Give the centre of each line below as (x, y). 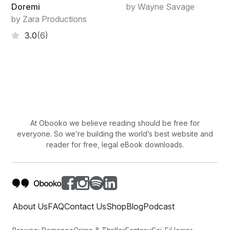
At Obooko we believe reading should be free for (115, 123)
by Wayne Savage (160, 6)
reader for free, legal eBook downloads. (115, 144)
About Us (30, 206)
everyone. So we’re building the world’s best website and (115, 133)
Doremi (26, 6)
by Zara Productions (49, 19)
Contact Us (85, 206)
